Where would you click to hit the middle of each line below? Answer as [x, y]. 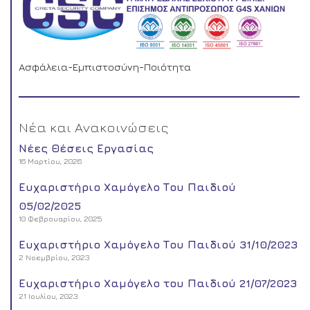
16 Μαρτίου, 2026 [50, 161]
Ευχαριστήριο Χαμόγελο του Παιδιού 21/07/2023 [158, 283]
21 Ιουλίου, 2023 [48, 296]
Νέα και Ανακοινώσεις [93, 127]
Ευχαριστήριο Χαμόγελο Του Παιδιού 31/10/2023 [158, 245]
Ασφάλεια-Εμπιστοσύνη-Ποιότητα [105, 67]
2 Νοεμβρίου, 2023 [54, 257]
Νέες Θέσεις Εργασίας [86, 148]
